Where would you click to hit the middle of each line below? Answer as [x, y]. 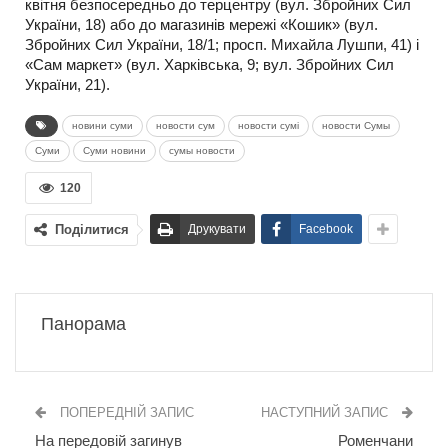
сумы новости [202, 150]
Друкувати [217, 229]
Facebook [326, 229]
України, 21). [67, 84]
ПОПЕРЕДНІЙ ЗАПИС [125, 412]
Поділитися [92, 229]
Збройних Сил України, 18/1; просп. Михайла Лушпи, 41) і [222, 44]
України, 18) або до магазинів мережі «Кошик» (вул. [201, 24]
